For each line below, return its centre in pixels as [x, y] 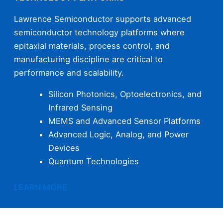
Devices [65, 148]
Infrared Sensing [82, 108]
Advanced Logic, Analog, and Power [119, 135]
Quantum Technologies [95, 162]
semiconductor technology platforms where [99, 33]
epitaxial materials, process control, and [92, 46]
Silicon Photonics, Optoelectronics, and [125, 94]
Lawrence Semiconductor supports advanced [103, 19]
